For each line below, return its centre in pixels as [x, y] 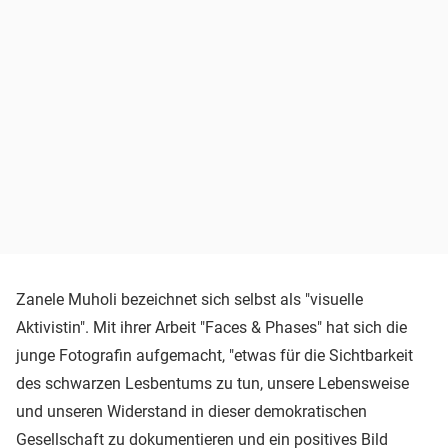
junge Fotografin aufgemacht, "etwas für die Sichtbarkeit [214, 355]
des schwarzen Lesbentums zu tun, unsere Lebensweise [212, 383]
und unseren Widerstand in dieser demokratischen [191, 411]
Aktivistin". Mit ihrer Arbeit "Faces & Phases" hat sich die [211, 327]
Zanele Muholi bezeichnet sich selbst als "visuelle [189, 299]
